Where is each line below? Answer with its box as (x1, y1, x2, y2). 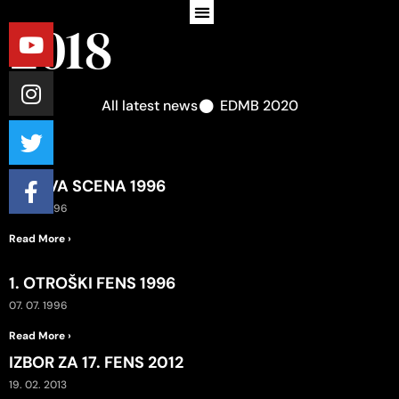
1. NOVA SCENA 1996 (9, 175, 166, 197)
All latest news (101, 96, 198, 115)
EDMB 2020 (219, 96, 298, 115)
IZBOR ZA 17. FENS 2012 (9, 352, 183, 373)
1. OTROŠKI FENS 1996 (9, 273, 175, 294)
